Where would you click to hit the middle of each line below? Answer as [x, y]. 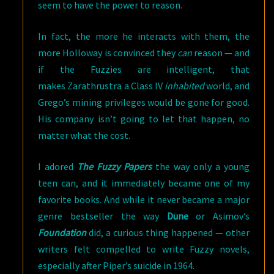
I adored [58, 166]
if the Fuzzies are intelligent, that [144, 69]
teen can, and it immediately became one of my [144, 183]
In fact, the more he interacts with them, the [144, 36]
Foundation [62, 232]
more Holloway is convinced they [108, 53]
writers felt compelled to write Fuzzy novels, [144, 249]
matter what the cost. [84, 135]
